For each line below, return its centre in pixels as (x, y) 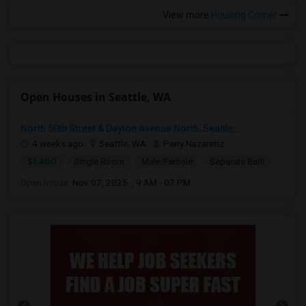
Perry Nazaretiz (194, 143)
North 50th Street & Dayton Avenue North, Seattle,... (132, 128)
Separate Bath (237, 161)
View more (186, 15)
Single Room (99, 161)
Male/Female (167, 161)
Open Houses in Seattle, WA (96, 97)
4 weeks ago (58, 143)
